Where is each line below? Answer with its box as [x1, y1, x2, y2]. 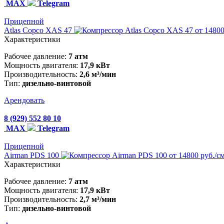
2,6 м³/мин [79, 70, 116, 79]
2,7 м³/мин [79, 195, 116, 204]
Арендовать [4, 96, 44, 105]
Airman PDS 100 [4, 151, 61, 160]
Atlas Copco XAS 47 [4, 26, 74, 35]
